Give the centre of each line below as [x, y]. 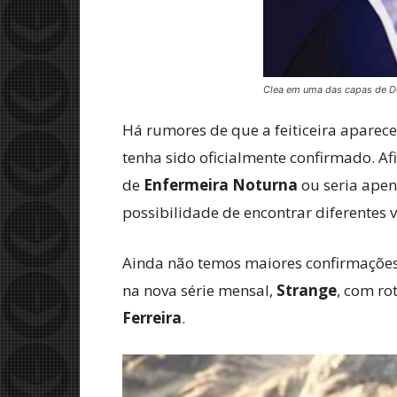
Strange [307, 290]
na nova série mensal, [199, 290]
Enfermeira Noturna [221, 185]
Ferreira [152, 318]
